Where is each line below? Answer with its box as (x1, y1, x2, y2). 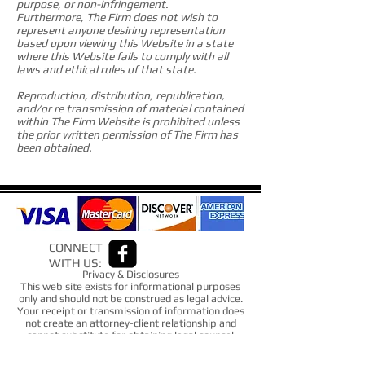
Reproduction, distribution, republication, (16, 89, 225, 102)
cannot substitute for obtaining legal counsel (27, 329, 234, 341)
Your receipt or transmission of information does (16, 305, 244, 317)
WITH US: (49, 256, 102, 270)
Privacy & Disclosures (81, 268, 179, 280)
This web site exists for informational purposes (20, 280, 240, 292)
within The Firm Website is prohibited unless (16, 115, 240, 128)
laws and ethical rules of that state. (16, 63, 196, 76)
